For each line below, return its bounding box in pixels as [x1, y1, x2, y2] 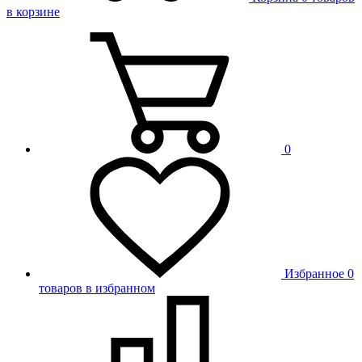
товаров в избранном [39, 281, 155, 295]
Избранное [284, 267, 344, 280]
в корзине [6, 5, 60, 19]
